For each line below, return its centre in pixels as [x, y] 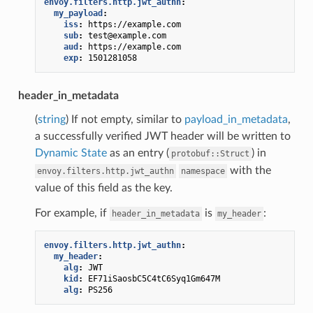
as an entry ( [138, 153]
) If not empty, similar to [125, 119]
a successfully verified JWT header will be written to [162, 136]
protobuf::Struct [210, 153]
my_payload [78, 13]
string [51, 119]
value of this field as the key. [103, 188]
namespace [203, 171]
